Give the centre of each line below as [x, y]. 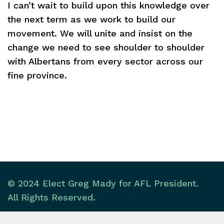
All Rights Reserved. [51, 197]
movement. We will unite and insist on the [100, 33]
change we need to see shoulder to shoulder [106, 47]
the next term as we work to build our [91, 19]
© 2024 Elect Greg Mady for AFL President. [103, 183]
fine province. [37, 75]
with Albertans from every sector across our [105, 61]
